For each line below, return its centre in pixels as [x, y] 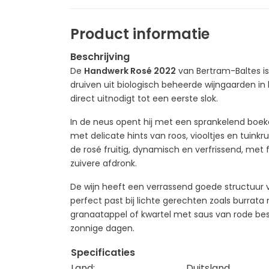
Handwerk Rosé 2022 [130, 71]
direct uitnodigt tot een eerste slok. [144, 98]
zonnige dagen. [102, 228]
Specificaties [103, 252]
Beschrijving [100, 57]
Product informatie [140, 34]
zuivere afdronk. [104, 163]
